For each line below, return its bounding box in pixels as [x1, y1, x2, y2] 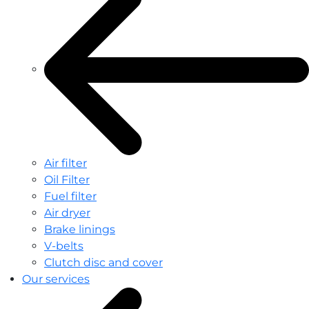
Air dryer [44, 206, 90, 219]
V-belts [44, 239, 83, 252]
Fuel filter [44, 189, 97, 203]
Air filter [44, 156, 87, 170]
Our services [22, 272, 90, 286]
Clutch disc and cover [44, 255, 163, 269]
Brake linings [44, 222, 115, 236]
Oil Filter [44, 172, 90, 186]
